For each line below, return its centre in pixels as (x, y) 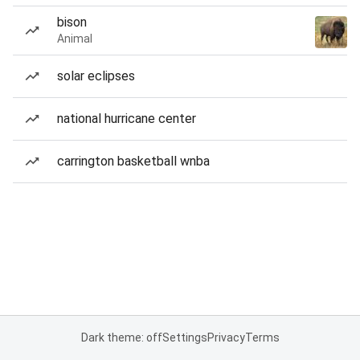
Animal (75, 39)
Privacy (226, 337)
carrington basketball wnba (133, 161)
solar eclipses (96, 76)
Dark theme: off (121, 337)
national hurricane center (127, 119)
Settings (184, 337)
